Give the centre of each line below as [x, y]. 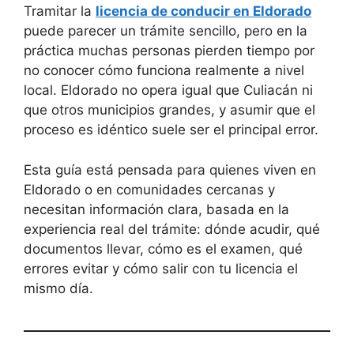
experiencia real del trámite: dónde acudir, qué [172, 229]
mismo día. [58, 288]
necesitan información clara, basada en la [156, 209]
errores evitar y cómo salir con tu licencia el [161, 268]
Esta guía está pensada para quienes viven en [170, 169]
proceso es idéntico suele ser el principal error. [171, 130]
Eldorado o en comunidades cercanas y [149, 189]
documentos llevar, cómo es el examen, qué [163, 249]
